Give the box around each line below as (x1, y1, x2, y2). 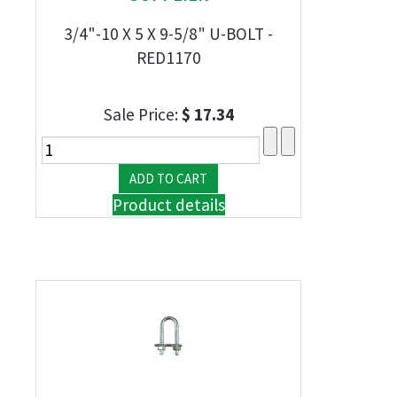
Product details (112, 194, 225, 215)
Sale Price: (103, 104, 182, 125)
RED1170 (136, 47, 201, 68)
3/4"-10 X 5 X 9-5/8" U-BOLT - (64, 23, 273, 44)
